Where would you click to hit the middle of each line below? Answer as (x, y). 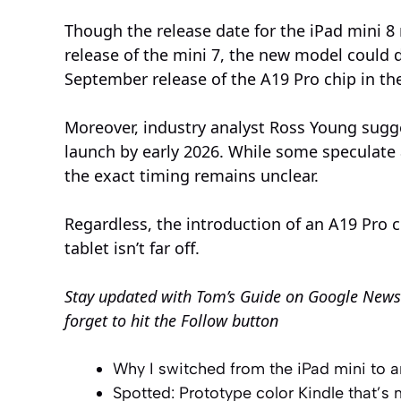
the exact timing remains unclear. (192, 175)
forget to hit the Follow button (171, 320)
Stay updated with (130, 296)
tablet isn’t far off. (132, 247)
